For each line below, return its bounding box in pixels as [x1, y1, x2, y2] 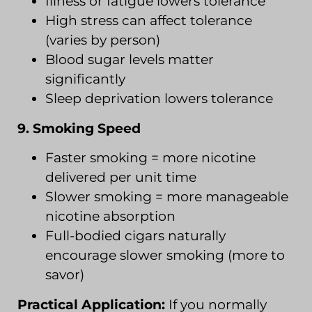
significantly [45, 71, 125, 88]
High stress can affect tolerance [45, 13, 252, 29]
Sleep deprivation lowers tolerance [45, 91, 273, 107]
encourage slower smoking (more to [45, 247, 285, 264]
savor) [45, 267, 84, 283]
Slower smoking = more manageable [45, 189, 288, 205]
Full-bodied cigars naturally [45, 228, 226, 244]
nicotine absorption [45, 208, 175, 225]
